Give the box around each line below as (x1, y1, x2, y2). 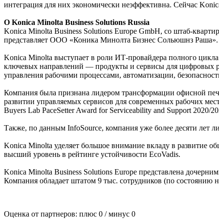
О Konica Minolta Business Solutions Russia (4, 18, 150, 26)
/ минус (103, 209, 131, 218)
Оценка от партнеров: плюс (4, 209, 99, 218)
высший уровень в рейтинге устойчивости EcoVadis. (4, 150, 180, 158)
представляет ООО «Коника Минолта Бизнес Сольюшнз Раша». (4, 35, 218, 44)
